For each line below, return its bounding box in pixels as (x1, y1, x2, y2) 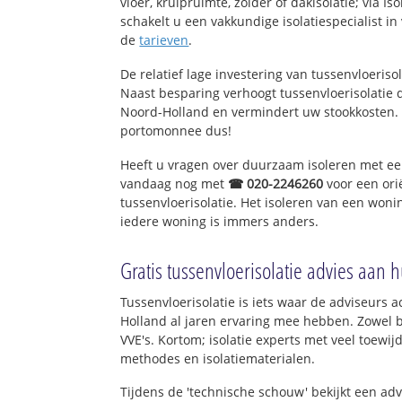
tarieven (139, 31, 189, 49)
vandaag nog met (120, 174, 229, 192)
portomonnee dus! (120, 121, 232, 139)
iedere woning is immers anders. (120, 212, 319, 230)
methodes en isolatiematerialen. (120, 349, 316, 367)
